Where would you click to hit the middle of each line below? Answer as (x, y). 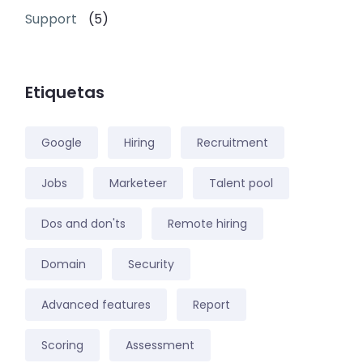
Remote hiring (207, 224)
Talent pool (241, 183)
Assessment (160, 345)
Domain (64, 264)
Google (62, 143)
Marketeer (138, 183)
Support (53, 19)
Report (211, 305)
